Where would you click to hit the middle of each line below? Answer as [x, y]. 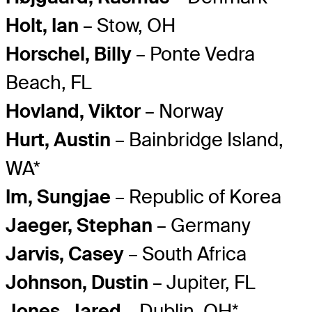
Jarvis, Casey [65, 254]
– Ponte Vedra [193, 54]
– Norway [182, 111]
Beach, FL [48, 83]
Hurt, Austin [58, 140]
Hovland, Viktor [73, 111]
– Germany [202, 226]
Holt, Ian [42, 26]
